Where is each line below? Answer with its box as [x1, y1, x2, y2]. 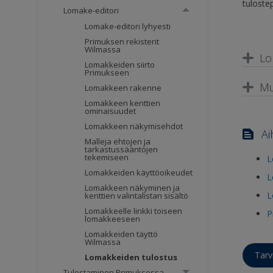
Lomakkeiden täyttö [85, 229, 158, 240]
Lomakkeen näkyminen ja [85, 182, 180, 194]
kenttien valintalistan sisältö [85, 190, 189, 202]
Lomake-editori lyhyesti [85, 21, 171, 32]
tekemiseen [85, 152, 129, 163]
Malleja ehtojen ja [85, 136, 151, 147]
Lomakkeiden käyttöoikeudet [85, 167, 193, 179]
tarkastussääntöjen [85, 144, 158, 155]
